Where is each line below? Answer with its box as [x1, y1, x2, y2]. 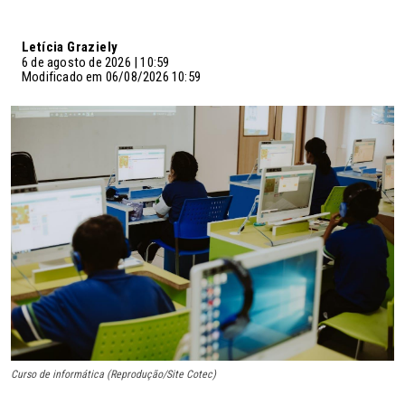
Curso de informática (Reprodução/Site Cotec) [11, 368, 216, 381]
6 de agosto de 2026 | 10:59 [22, 53, 170, 71]
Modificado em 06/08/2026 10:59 [22, 68, 201, 85]
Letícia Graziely [22, 38, 118, 55]
